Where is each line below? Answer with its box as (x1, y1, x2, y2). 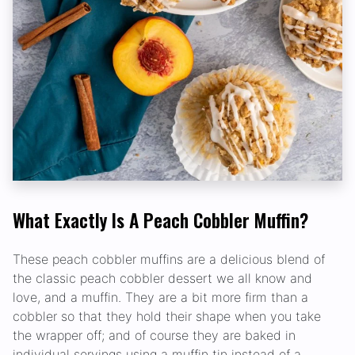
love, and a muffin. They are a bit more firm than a (13, 289, 308, 306)
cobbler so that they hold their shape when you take (13, 308, 321, 325)
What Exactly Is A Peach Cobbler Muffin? (13, 206, 308, 235)
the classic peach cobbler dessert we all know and (13, 270, 312, 287)
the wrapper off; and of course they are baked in (13, 327, 296, 344)
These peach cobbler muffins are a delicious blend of (13, 251, 325, 268)
